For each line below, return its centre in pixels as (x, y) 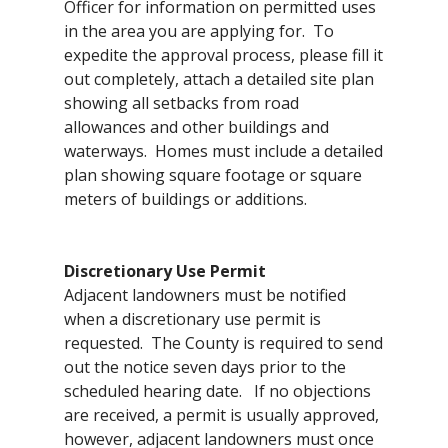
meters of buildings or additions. (185, 199)
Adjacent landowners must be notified (205, 295)
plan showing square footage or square (213, 175)
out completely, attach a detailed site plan (219, 79)
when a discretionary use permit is (192, 319)
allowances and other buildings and (196, 127)
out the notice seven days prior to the (205, 367)
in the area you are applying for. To (199, 31)
